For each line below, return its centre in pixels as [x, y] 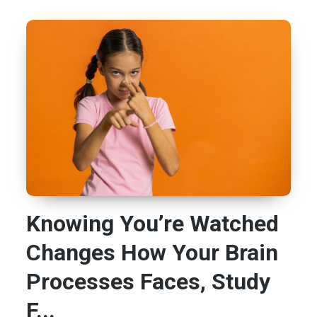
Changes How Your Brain [152, 253]
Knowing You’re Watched [153, 224]
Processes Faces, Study [149, 282]
